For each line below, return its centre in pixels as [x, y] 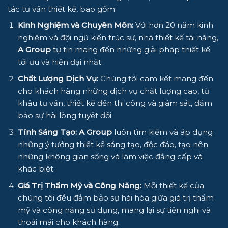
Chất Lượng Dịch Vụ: [58, 78]
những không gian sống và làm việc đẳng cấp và [110, 156]
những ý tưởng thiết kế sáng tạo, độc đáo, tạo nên [113, 144]
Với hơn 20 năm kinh [173, 25]
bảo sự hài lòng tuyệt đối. [65, 115]
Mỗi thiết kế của [173, 185]
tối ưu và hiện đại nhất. [60, 62]
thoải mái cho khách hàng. [68, 222]
